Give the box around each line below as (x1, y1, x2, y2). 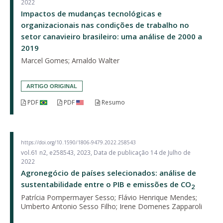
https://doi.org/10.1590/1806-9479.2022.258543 (21, 138, 136, 146)
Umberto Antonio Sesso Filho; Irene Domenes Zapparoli (21, 201, 202, 211)
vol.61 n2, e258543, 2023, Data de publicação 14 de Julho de (21, 148, 191, 157)
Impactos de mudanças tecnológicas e (21, 8, 162, 18)
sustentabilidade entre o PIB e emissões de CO (21, 179, 191, 189)
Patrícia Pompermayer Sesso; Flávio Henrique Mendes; (21, 192, 197, 202)
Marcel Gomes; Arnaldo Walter (21, 55, 119, 65)
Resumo (100, 98, 125, 107)
